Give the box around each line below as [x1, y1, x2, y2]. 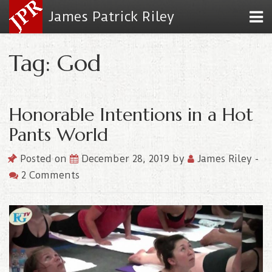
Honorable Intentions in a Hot [9, 103, 253, 126]
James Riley [194, 153, 255, 165]
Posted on [17, 153, 70, 165]
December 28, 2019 [81, 153, 172, 165]
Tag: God [9, 49, 101, 77]
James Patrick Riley [49, 8, 174, 25]
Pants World [9, 123, 108, 146]
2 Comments [18, 169, 80, 181]
